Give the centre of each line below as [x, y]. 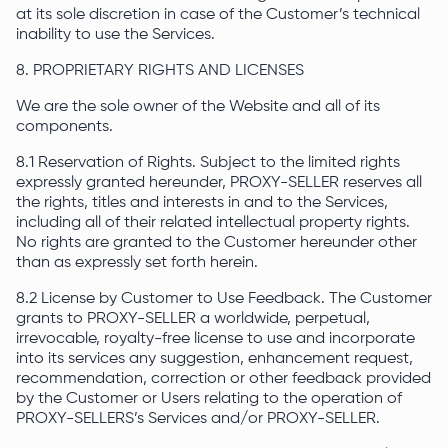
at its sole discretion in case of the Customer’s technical [218, 15]
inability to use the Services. [117, 35]
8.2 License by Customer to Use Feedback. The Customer [224, 299]
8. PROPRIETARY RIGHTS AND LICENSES [160, 71]
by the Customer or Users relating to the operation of [209, 399]
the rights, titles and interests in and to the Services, [202, 203]
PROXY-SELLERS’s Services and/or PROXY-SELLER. [200, 419]
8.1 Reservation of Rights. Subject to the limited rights [208, 163]
